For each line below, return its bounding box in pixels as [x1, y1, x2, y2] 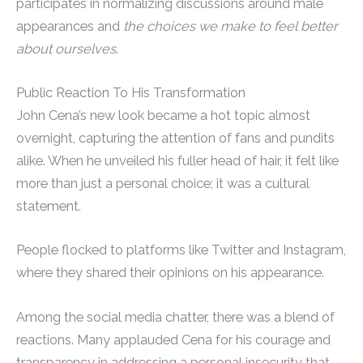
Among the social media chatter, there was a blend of [16, 309, 335, 325]
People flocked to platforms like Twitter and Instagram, [16, 242, 346, 258]
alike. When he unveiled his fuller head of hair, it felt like [16, 153, 339, 169]
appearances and [16, 18, 123, 34]
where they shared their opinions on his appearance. [16, 265, 324, 281]
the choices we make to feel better [123, 18, 338, 34]
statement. [16, 199, 81, 215]
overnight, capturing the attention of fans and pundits [16, 130, 335, 147]
